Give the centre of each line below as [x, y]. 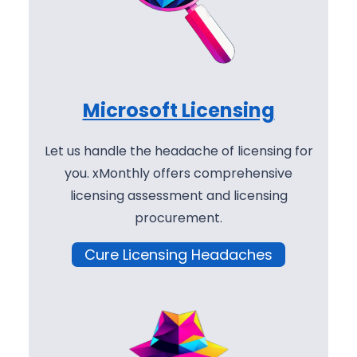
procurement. [178, 218]
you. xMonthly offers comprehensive [178, 173]
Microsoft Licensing [178, 110]
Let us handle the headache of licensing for [178, 151]
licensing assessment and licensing [178, 195]
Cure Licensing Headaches [178, 254]
